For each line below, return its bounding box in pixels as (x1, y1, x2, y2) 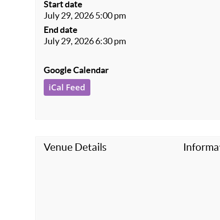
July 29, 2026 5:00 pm (44, 10, 126, 21)
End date (44, 25, 78, 35)
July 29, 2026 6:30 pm (44, 36, 126, 46)
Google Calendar (44, 65, 109, 75)
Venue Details (44, 141, 107, 153)
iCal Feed (49, 82, 85, 93)
